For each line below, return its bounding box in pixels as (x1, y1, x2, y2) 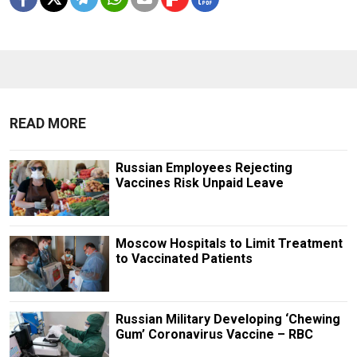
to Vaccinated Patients (115, 251, 253, 267)
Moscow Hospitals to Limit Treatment (115, 236, 343, 252)
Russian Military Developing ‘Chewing (115, 312, 340, 328)
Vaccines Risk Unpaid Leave (115, 175, 284, 191)
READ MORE (10, 116, 86, 132)
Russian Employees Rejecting (115, 160, 292, 176)
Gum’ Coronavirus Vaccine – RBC (115, 327, 313, 343)
